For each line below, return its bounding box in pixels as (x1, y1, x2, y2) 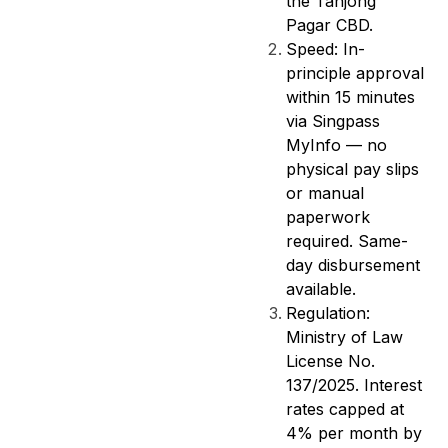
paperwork (286, 207, 370, 227)
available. (286, 279, 356, 299)
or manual (286, 183, 364, 203)
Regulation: (286, 303, 370, 323)
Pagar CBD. (286, 15, 373, 35)
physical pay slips (286, 159, 419, 179)
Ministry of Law (286, 327, 403, 347)
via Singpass (286, 111, 380, 131)
